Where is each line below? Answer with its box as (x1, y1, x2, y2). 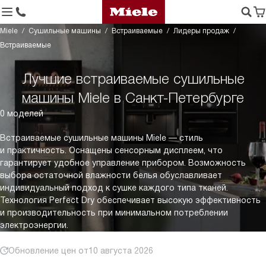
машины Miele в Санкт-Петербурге (22, 90, 244, 106)
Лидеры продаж (173, 27, 229, 35)
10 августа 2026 (88, 246, 153, 255)
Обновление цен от (8, 246, 88, 255)
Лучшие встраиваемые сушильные (21, 71, 245, 87)
